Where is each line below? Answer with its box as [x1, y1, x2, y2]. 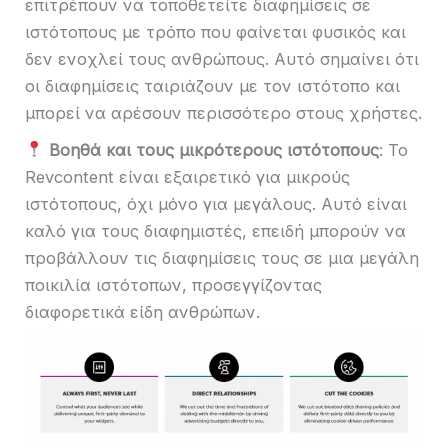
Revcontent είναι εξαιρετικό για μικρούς [25, 166, 350, 187]
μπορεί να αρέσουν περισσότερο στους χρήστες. [25, 103, 422, 124]
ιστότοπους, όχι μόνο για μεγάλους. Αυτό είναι [25, 193, 407, 214]
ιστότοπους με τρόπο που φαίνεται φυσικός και [25, 22, 406, 43]
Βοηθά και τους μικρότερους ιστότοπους [48, 139, 379, 160]
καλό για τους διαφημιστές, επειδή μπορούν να [25, 220, 406, 241]
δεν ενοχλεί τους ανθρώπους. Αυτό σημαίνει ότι [25, 49, 419, 70]
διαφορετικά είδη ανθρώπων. [25, 301, 260, 322]
